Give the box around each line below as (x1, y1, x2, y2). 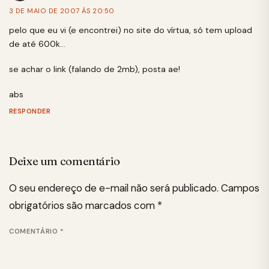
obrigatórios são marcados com (9, 199, 157, 212)
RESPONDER (9, 107, 51, 116)
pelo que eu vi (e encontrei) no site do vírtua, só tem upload (9, 25, 252, 36)
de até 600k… (9, 38, 65, 50)
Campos (221, 181, 259, 195)
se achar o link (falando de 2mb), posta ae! (9, 64, 180, 74)
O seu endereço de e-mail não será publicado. (9, 181, 219, 195)
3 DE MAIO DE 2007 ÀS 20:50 (9, 7, 115, 15)
